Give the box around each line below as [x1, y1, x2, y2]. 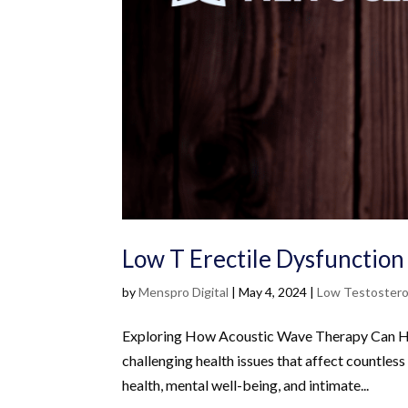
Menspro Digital [138, 283, 229, 300]
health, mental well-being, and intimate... [122, 375, 370, 393]
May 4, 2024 [239, 283, 308, 300]
